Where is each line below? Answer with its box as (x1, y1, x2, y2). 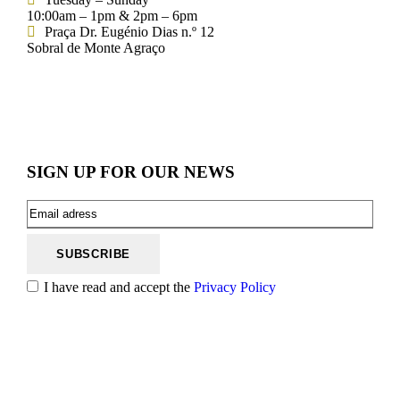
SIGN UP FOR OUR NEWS (27, 162, 235, 181)
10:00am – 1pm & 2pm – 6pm (27, 7, 197, 23)
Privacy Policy (194, 279, 276, 295)
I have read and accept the (44, 279, 194, 295)
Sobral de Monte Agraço (27, 39, 165, 55)
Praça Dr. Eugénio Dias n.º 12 (45, 23, 214, 39)
